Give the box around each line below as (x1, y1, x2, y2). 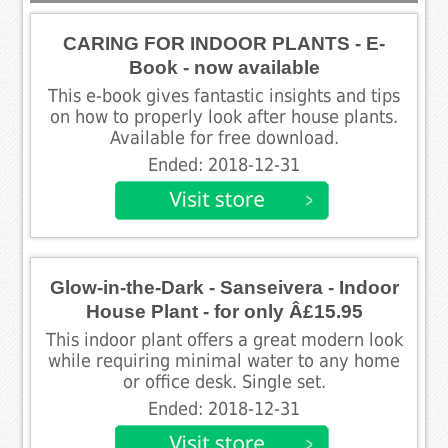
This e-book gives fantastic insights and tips (48, 85, 400, 106)
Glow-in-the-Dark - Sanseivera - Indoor (49, 276, 399, 298)
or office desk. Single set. (122, 371, 326, 392)
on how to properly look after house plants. (50, 106, 398, 127)
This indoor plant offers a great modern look (45, 329, 403, 350)
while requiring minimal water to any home (48, 350, 400, 371)
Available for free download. (109, 127, 339, 148)
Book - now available (128, 56, 320, 78)
